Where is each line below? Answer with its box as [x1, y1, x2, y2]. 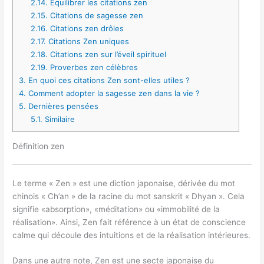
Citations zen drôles [47, 23, 124, 33]
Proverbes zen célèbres [47, 62, 138, 72]
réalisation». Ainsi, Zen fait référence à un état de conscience [12, 217, 246, 227]
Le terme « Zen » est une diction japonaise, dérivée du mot [12, 178, 236, 188]
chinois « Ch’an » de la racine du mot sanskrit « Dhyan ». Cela [12, 191, 245, 201]
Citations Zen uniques [45, 36, 129, 46]
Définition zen [12, 141, 65, 151]
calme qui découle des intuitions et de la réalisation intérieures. [12, 230, 251, 240]
